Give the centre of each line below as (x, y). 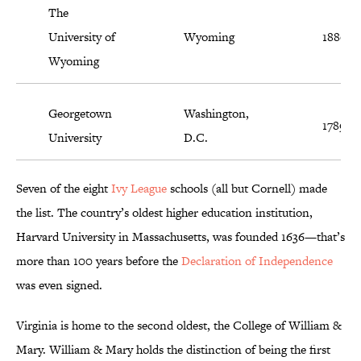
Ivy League (139, 189)
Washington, (216, 114)
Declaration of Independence (257, 261)
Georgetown (80, 114)
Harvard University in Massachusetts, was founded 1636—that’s (180, 237)
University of (82, 37)
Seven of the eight (64, 189)
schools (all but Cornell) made (247, 189)
